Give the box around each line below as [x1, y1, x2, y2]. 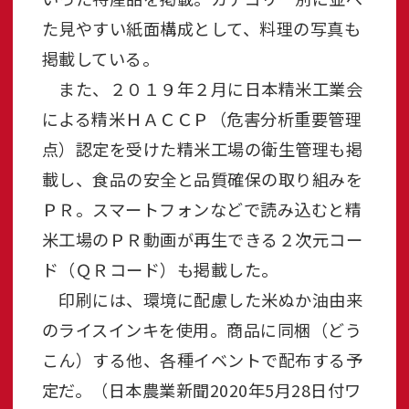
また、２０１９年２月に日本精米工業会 [41, 77, 362, 101]
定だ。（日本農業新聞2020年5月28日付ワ [41, 378, 362, 403]
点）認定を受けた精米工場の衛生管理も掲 [41, 137, 362, 162]
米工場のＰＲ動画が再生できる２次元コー [41, 227, 362, 252]
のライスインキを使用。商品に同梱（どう [41, 318, 362, 342]
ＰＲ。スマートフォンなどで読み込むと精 [41, 197, 362, 222]
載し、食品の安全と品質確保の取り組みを [41, 167, 362, 192]
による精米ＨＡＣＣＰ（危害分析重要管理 [41, 107, 362, 131]
